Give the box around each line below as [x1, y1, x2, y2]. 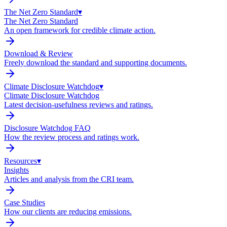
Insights [4, 166, 29, 175]
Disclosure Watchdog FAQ [4, 124, 91, 133]
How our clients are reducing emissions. [4, 207, 132, 216]
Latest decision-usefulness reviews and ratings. [4, 100, 153, 109]
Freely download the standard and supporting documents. [4, 58, 187, 67]
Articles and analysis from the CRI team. [4, 175, 134, 184]
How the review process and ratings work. [4, 133, 139, 142]
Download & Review [4, 49, 73, 58]
